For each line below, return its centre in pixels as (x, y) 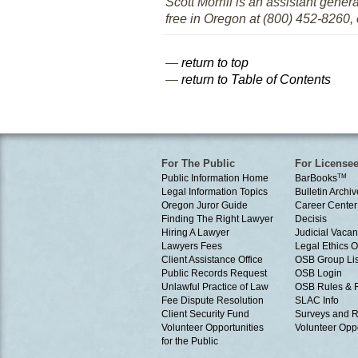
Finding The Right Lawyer (217, 219)
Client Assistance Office (212, 260)
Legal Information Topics (215, 192)
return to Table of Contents (256, 80)
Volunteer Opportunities (213, 328)
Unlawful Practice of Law (215, 287)
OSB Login (318, 273)
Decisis (311, 219)
